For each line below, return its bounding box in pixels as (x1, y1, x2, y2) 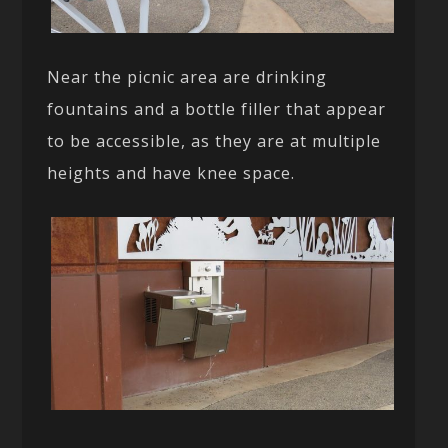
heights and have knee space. (47, 161, 296, 184)
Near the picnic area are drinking (47, 65, 328, 88)
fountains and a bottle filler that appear (47, 97, 387, 120)
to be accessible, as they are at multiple (47, 129, 382, 152)
